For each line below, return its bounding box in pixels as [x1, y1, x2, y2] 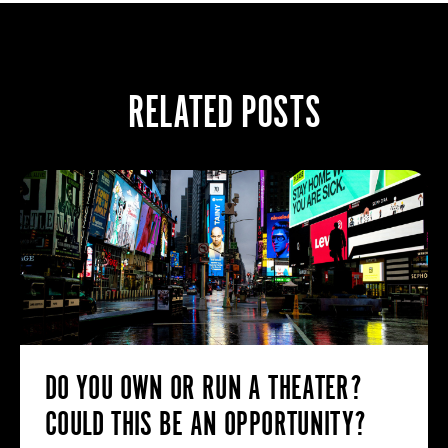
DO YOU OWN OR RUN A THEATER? [45, 368, 363, 406]
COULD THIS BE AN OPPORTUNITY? [45, 404, 367, 442]
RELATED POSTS [127, 87, 321, 136]
